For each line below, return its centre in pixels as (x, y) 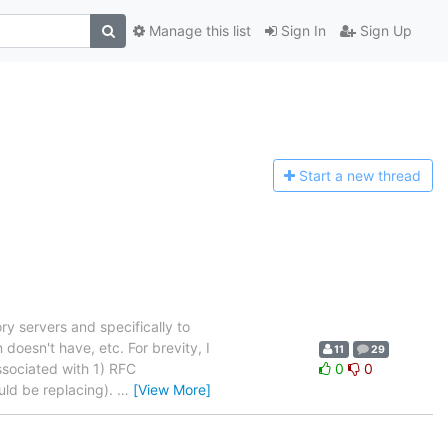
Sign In (301, 31)
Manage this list (198, 31)
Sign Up (384, 31)
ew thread (388, 176)
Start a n (327, 176)
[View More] (172, 389)
